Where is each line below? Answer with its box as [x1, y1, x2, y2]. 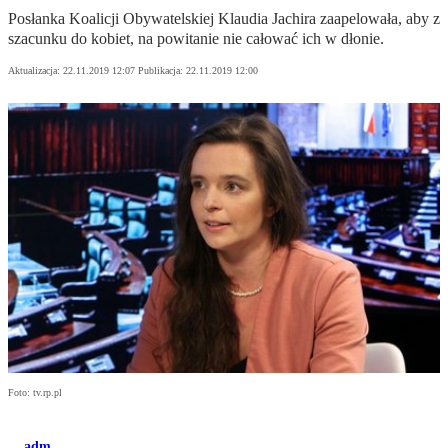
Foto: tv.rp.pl [8, 387, 62, 399]
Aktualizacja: [8, 65, 63, 77]
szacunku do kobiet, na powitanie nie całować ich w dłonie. [8, 30, 384, 48]
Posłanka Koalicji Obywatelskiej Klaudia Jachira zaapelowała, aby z [8, 10, 440, 28]
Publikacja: [138, 65, 186, 77]
